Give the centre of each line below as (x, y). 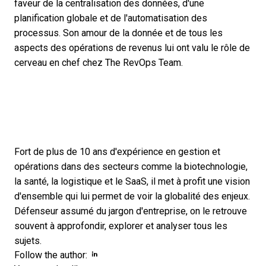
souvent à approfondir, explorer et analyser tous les (121, 226)
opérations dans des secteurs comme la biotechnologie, (131, 167)
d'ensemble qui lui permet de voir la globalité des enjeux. (132, 197)
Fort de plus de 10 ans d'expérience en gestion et (117, 152)
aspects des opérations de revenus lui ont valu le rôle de (132, 48)
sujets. (28, 241)
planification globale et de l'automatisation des (111, 18)
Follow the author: (52, 255)
